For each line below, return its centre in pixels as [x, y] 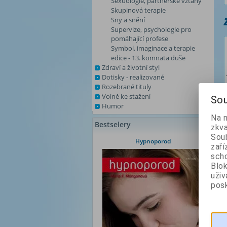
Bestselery [113, 124]
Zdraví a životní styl [131, 67]
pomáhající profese [140, 39]
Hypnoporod [153, 141]
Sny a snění [128, 20]
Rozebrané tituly [127, 87]
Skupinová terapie [138, 10]
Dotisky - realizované [133, 77]
